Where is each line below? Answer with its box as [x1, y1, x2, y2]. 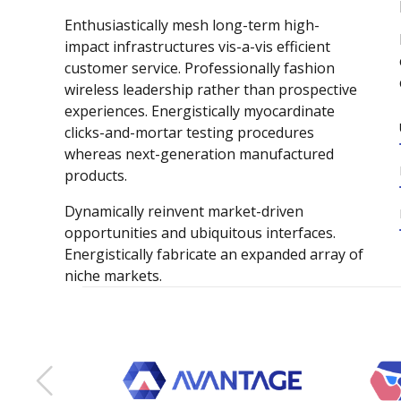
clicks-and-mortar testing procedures [64, 123, 314, 143]
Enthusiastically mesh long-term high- [64, 15, 320, 36]
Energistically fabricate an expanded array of [64, 244, 363, 265]
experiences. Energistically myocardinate [64, 101, 335, 122]
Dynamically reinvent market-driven [64, 201, 303, 222]
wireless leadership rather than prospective [64, 80, 357, 100]
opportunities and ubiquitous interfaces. [64, 223, 336, 243]
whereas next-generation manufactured [64, 144, 334, 165]
